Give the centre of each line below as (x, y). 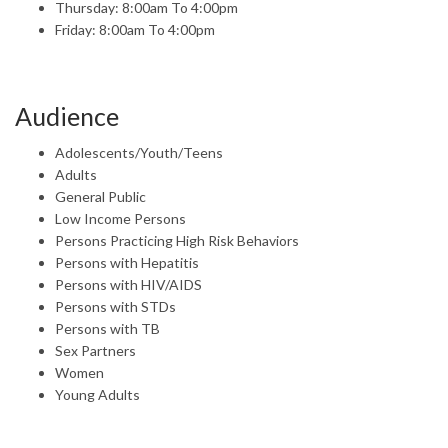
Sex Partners (95, 350)
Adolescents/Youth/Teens (139, 152)
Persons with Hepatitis (127, 262)
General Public (100, 196)
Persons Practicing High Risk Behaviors (177, 240)
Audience (67, 115)
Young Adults (97, 394)
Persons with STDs (115, 306)
